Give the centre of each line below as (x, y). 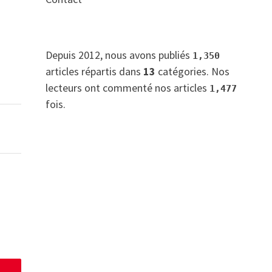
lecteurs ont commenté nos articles (127, 88)
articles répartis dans (94, 71)
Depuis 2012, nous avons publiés (119, 55)
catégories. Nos (192, 71)
